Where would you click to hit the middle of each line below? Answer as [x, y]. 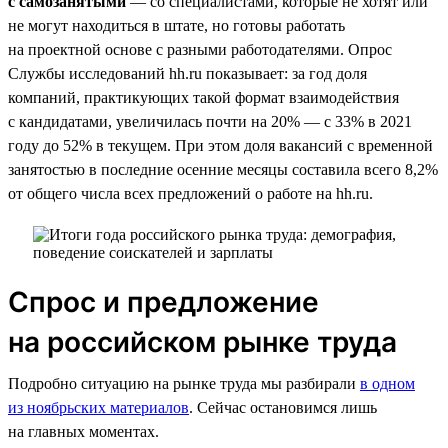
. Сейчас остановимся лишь [283, 407]
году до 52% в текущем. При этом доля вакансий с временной [220, 145]
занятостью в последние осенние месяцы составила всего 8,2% [223, 169]
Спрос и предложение [163, 301]
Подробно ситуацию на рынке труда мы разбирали [184, 383]
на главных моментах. [83, 431]
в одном [387, 383]
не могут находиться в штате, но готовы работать [176, 25]
